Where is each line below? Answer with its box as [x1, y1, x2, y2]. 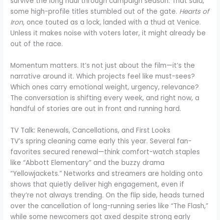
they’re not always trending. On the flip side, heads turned [10, 190, 205, 200]
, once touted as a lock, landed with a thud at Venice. [23, 18, 201, 27]
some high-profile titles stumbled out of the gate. [10, 7, 180, 17]
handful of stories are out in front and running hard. [10, 104, 182, 114]
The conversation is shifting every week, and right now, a [10, 93, 200, 103]
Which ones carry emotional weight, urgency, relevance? [10, 82, 199, 92]
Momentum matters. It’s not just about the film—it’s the [10, 61, 195, 71]
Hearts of [179, 7, 209, 17]
